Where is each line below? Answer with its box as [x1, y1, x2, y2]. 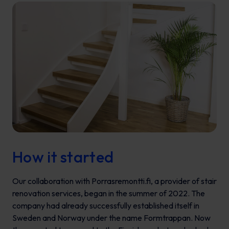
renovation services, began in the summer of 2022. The [12, 188, 205, 199]
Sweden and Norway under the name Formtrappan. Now [12, 213, 211, 223]
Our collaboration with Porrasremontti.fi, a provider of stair [12, 176, 217, 187]
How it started [12, 147, 114, 167]
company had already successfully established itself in [12, 200, 199, 211]
